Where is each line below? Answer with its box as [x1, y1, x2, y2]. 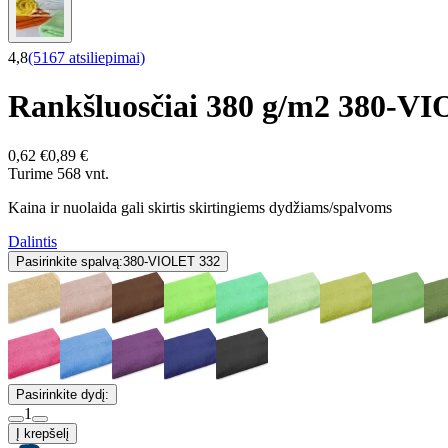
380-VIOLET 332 [123, 253, 220, 269]
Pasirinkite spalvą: [16, 253, 123, 269]
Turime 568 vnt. [8, 164, 109, 182]
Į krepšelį [16, 425, 69, 441]
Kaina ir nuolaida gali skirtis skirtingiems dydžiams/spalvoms [8, 198, 392, 216]
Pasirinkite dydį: [16, 386, 109, 402]
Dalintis [8, 232, 57, 250]
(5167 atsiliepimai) [28, 49, 145, 66]
